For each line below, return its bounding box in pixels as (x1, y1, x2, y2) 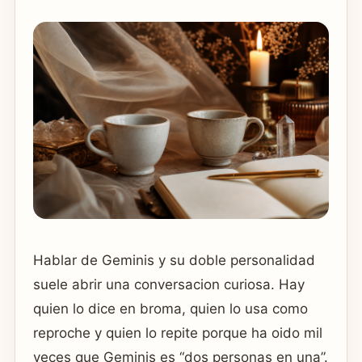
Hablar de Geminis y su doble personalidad (33, 251, 315, 268)
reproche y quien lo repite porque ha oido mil (33, 324, 322, 341)
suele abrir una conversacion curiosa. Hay (33, 276, 305, 293)
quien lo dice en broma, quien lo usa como (33, 300, 308, 317)
